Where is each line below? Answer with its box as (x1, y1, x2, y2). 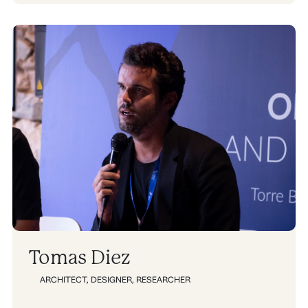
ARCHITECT (40, 274, 87, 285)
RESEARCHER (136, 274, 191, 285)
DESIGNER (91, 274, 133, 285)
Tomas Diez (29, 248, 131, 268)
